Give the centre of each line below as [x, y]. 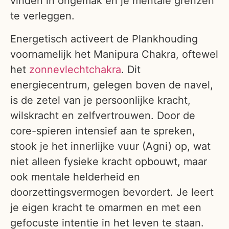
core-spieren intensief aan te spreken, [103, 131]
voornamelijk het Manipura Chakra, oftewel [114, 54]
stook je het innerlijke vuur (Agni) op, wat [110, 146]
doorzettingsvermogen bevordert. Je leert [112, 192]
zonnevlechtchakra [75, 69]
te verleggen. [42, 16]
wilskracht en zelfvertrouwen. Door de [103, 115]
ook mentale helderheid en [75, 177]
